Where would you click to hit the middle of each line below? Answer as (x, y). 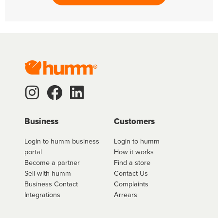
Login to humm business (62, 141)
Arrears (126, 194)
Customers (134, 121)
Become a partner (52, 162)
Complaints (131, 183)
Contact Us (131, 173)
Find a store (132, 162)
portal (33, 151)
